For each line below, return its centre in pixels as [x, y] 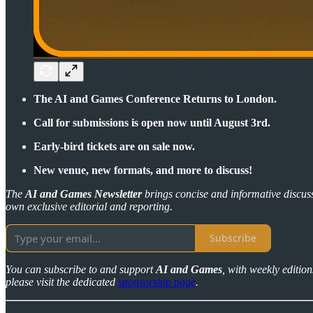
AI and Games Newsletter [83, 194]
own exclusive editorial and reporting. [89, 206]
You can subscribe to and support [81, 269]
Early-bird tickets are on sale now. [114, 146]
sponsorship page [157, 282]
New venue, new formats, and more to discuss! [143, 170]
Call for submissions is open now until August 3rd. [152, 122]
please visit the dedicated [62, 282]
